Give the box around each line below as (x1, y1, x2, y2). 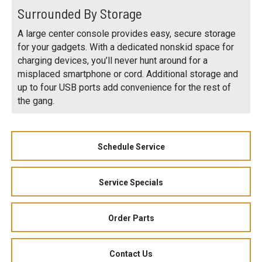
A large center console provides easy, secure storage (18, 27, 236, 39)
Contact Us (109, 249, 153, 258)
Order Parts (108, 213, 154, 223)
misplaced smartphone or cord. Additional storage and (18, 68, 238, 80)
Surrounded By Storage (18, 4, 142, 22)
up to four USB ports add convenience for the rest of (18, 81, 231, 93)
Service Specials (99, 177, 163, 187)
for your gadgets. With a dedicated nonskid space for (18, 41, 234, 53)
